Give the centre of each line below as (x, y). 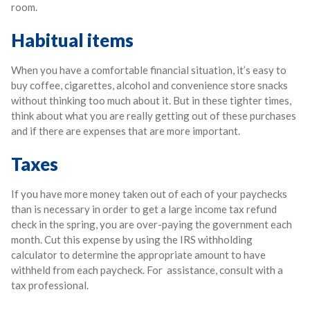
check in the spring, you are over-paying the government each (152, 224)
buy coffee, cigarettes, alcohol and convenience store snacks (149, 85)
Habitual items (72, 40)
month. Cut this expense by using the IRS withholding (132, 239)
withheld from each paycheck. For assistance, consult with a (147, 270)
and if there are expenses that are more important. (126, 130)
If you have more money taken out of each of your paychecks (149, 193)
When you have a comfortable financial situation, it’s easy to (149, 70)
